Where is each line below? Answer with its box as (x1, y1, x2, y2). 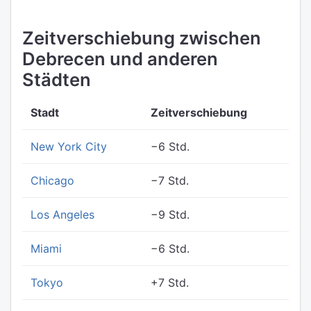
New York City (31, 140, 107, 153)
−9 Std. (151, 208, 190, 221)
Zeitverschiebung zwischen (22, 27, 261, 49)
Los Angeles (31, 208, 94, 221)
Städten (22, 69, 91, 90)
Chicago (31, 174, 74, 187)
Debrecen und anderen (22, 48, 218, 69)
